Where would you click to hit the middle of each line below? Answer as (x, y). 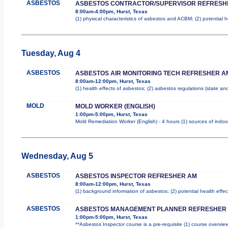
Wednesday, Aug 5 (57, 156)
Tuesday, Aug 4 (51, 53)
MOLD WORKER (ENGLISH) (115, 106)
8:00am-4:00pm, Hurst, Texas (111, 11)
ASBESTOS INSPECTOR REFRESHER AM (136, 176)
